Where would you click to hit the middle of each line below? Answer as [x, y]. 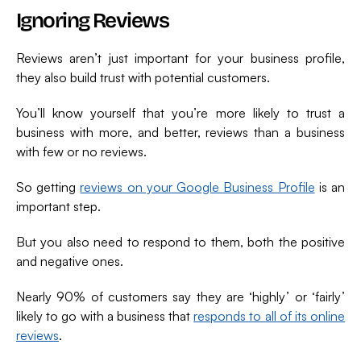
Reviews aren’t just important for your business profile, [180, 58]
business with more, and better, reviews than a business [180, 132]
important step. [58, 206]
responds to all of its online [270, 315]
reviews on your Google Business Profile [197, 187]
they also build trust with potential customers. [143, 77]
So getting [48, 187]
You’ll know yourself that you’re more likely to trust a [180, 112]
